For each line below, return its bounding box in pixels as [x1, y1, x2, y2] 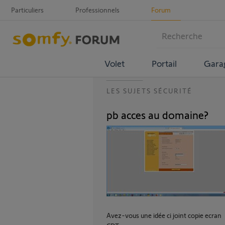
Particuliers [11, 6, 44, 14]
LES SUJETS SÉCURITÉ [106, 86, 192, 95]
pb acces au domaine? [106, 108, 208, 121]
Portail [151, 57, 177, 69]
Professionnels [75, 6, 120, 14]
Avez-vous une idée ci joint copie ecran [106, 211, 221, 219]
